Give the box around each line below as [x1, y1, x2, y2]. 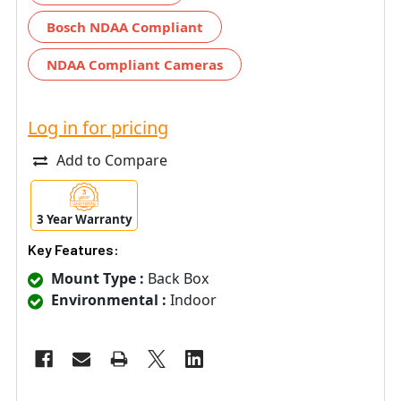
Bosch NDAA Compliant [47, 17, 203, 36]
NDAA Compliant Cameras [47, 55, 223, 73]
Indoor [166, 290, 217, 311]
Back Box [144, 269, 209, 289]
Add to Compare [56, 149, 167, 170]
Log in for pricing [28, 115, 168, 140]
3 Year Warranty [36, 211, 132, 228]
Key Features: [28, 241, 119, 259]
